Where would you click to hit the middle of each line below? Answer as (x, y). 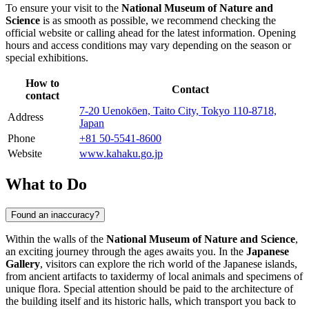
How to (42, 83)
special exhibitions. (47, 57)
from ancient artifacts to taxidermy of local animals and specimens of (154, 277)
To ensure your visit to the (63, 8)
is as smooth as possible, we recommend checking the (158, 20)
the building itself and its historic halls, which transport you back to (151, 301)
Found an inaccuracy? (55, 215)
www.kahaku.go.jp (121, 153)
